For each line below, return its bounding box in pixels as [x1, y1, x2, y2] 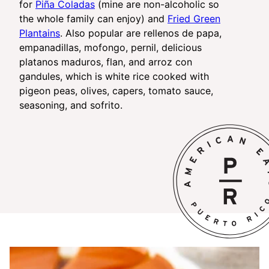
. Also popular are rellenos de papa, [60, 26, 222, 39]
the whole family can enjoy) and [19, 12, 168, 25]
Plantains [19, 26, 60, 39]
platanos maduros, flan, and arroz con [19, 55, 192, 68]
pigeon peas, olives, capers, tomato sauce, [19, 84, 213, 97]
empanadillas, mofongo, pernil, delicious [19, 41, 202, 53]
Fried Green [168, 12, 220, 25]
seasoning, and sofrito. [19, 98, 122, 111]
